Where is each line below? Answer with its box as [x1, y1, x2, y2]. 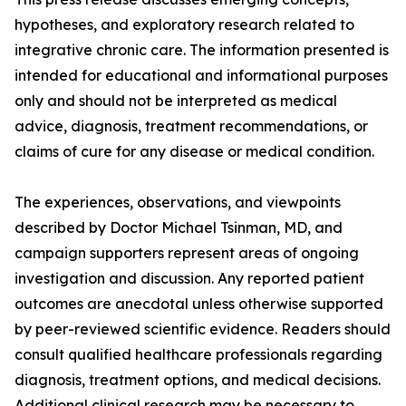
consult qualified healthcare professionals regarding [14, 345, 382, 364]
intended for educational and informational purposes [14, 66, 388, 85]
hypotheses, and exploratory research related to [14, 15, 354, 34]
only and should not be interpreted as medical [14, 92, 337, 111]
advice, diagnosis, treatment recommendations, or [14, 117, 368, 136]
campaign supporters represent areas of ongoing [14, 244, 359, 263]
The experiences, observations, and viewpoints [14, 193, 341, 212]
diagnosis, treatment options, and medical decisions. [14, 371, 381, 390]
